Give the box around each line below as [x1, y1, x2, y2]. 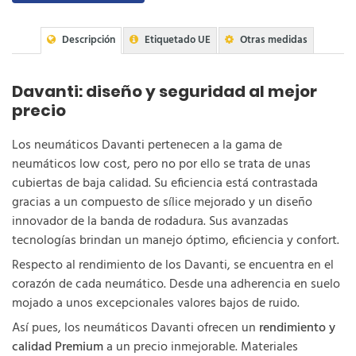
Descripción [62, 32, 115, 48]
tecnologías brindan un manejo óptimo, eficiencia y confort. [12, 230, 339, 251]
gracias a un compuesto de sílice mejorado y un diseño [12, 192, 312, 213]
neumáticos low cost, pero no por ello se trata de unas [12, 154, 311, 175]
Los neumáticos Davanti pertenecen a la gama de [12, 135, 282, 156]
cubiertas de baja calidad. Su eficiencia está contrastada [12, 173, 318, 194]
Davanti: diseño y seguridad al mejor [12, 80, 317, 103]
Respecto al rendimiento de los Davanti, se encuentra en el [12, 255, 334, 276]
